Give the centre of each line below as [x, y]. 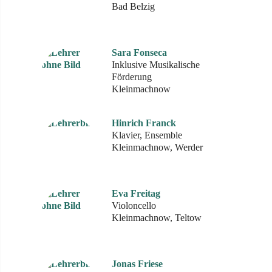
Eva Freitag [136, 193]
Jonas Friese [137, 264]
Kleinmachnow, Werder [157, 147]
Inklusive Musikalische [156, 65]
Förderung [132, 77]
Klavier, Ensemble [147, 135]
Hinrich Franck [144, 123]
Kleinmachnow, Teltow [157, 218]
